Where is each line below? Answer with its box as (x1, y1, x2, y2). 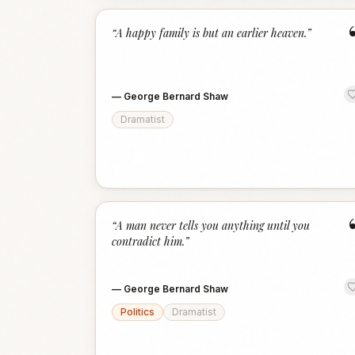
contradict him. (112, 234, 185, 249)
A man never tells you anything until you (116, 218, 310, 233)
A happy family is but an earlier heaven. (116, 25, 307, 40)
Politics (120, 306, 155, 318)
